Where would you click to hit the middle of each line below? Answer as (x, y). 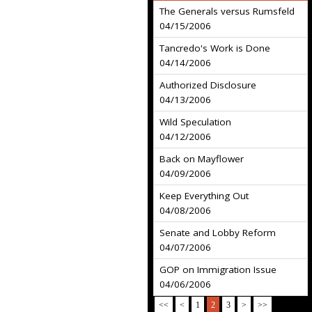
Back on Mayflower (202, 159)
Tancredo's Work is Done (215, 48)
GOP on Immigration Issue (218, 270)
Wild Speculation (195, 122)
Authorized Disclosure (208, 85)
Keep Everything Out (204, 196)
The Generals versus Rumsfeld (227, 11)
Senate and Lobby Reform (218, 233)
